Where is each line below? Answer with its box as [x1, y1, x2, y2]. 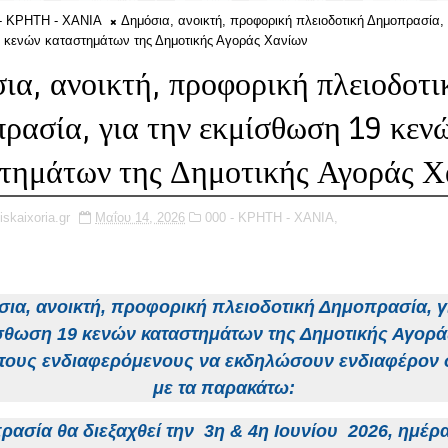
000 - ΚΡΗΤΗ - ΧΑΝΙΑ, [205, 210, 338, 225]
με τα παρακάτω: [153, 378, 295, 398]
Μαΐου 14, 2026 [95, 210, 185, 225]
